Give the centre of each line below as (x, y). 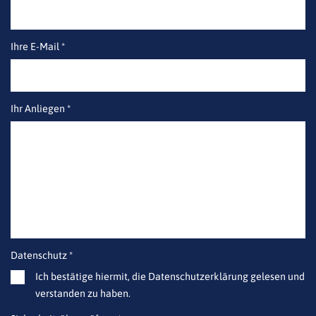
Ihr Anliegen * (41, 108)
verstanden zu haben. (83, 293)
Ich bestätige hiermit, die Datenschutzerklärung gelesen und (170, 276)
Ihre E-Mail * (38, 46)
